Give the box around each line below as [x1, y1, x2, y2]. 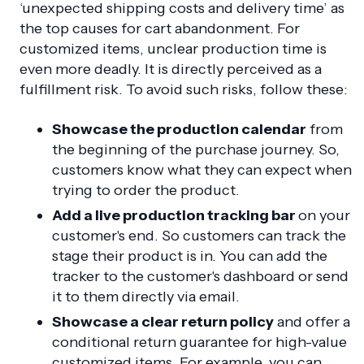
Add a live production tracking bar [52, 206, 298, 225]
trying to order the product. [52, 181, 240, 200]
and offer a [274, 313, 350, 331]
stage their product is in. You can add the [52, 247, 327, 266]
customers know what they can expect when [52, 161, 352, 180]
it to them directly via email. [52, 288, 240, 306]
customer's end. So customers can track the [52, 227, 346, 245]
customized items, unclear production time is [19, 40, 327, 58]
